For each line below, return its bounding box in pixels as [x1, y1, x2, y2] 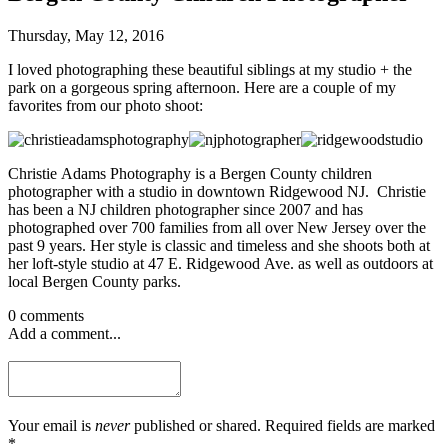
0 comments [8, 306, 84, 324]
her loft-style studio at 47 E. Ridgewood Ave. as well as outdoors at [8, 254, 433, 272]
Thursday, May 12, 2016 [8, 26, 164, 44]
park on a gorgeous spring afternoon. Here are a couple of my [8, 78, 396, 96]
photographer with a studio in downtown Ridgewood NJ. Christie [8, 182, 426, 200]
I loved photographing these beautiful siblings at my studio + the [8, 60, 412, 78]
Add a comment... [8, 324, 121, 342]
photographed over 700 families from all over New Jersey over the [8, 218, 426, 236]
